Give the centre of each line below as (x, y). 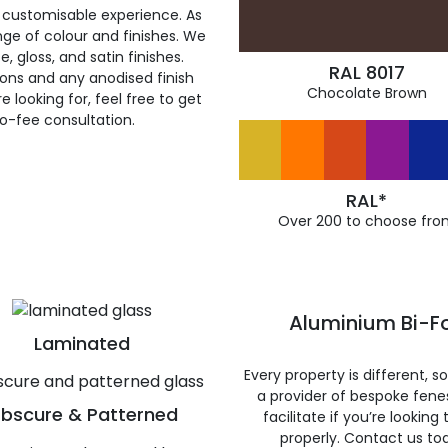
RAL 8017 (366, 72)
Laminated (81, 343)
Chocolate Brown (366, 93)
